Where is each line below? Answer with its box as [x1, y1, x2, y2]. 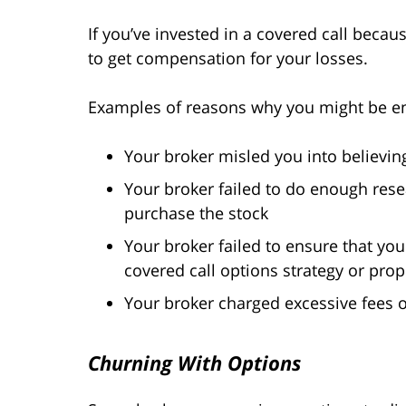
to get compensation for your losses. [88, 46, 368, 69]
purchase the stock [124, 201, 268, 224]
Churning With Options [88, 348, 301, 376]
